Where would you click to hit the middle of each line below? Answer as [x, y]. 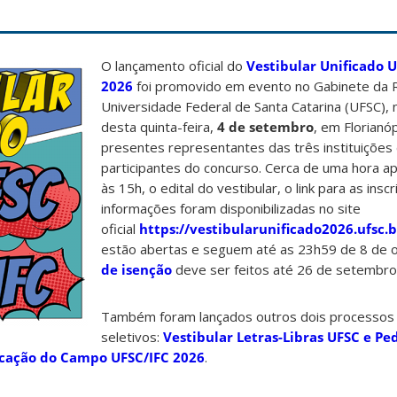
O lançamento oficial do [174, 66]
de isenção [136, 270]
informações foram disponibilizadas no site [231, 209]
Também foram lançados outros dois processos [248, 317]
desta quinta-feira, [159, 127]
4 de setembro [265, 127]
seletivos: [132, 337]
